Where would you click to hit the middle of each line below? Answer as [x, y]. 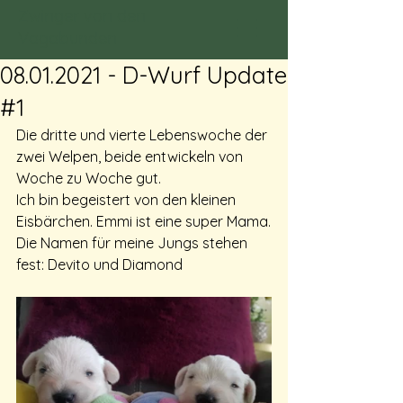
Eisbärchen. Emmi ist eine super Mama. [143, 221]
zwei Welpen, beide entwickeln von [131, 157]
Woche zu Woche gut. [89, 178]
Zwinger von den [82, 16]
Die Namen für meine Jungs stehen [134, 243]
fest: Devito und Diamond [99, 264]
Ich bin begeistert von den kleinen [128, 200]
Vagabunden [67, 38]
